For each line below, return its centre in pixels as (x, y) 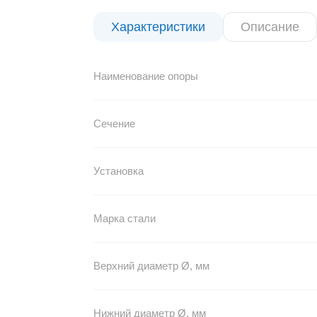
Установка (118, 171)
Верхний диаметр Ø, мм (151, 266)
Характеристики (158, 27)
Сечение (114, 123)
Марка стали (124, 218)
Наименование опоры (145, 76)
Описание (270, 27)
